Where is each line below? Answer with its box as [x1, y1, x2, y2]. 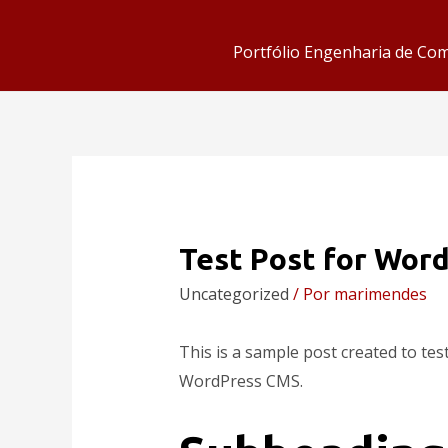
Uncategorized [178, 283, 289, 306]
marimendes [333, 283, 427, 306]
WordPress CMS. [178, 370, 303, 393]
